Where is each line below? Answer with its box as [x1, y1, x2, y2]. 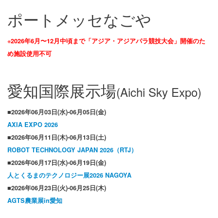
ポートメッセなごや [7, 8, 151, 31]
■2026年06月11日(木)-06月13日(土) [7, 133, 106, 142]
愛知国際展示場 [7, 79, 116, 102]
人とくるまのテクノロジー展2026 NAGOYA [7, 171, 131, 180]
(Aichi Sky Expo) [116, 83, 201, 101]
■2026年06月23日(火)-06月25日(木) [7, 183, 106, 193]
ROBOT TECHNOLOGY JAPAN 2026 [7, 145, 113, 155]
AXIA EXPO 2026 [7, 120, 58, 129]
